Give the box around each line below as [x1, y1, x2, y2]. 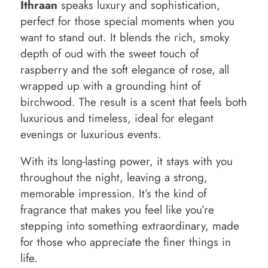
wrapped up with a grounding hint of [20, 77, 200, 94]
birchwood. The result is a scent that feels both [20, 93, 247, 110]
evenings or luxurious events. [20, 126, 162, 142]
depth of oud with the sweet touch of [20, 45, 199, 62]
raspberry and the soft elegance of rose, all [20, 61, 229, 78]
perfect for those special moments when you [20, 13, 234, 29]
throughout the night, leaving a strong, [20, 169, 208, 186]
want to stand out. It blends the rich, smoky [20, 29, 229, 45]
